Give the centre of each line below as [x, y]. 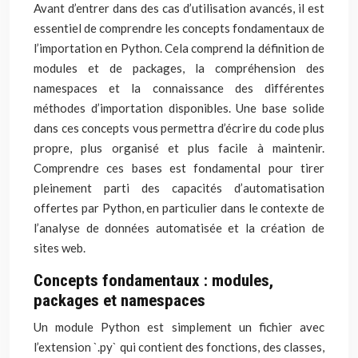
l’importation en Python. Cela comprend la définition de [179, 48]
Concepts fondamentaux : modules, [153, 280]
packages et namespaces [119, 300]
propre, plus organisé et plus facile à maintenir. [179, 148]
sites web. [60, 248]
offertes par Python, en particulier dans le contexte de [179, 208]
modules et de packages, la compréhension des [179, 68]
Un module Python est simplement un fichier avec [179, 327]
